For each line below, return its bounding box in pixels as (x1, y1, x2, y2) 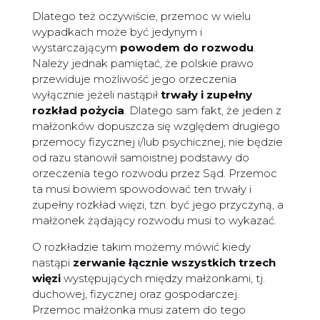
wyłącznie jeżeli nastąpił (31, 88, 161, 102)
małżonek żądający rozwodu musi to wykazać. (31, 214, 276, 228)
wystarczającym (31, 41, 120, 55)
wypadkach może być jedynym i (31, 25, 202, 39)
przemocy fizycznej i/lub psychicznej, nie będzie (31, 135, 283, 149)
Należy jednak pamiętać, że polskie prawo (31, 56, 254, 71)
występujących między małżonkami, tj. (60, 271, 265, 286)
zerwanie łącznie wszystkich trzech (72, 256, 276, 270)
